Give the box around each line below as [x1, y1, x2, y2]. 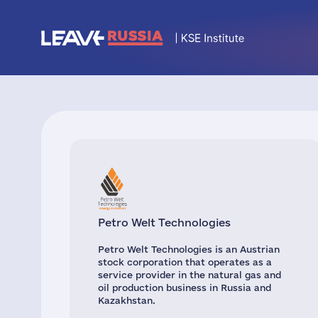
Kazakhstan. [98, 295, 155, 305]
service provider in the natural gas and [98, 270, 281, 280]
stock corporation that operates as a [98, 257, 272, 267]
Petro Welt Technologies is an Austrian [98, 244, 280, 254]
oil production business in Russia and [98, 283, 271, 292]
